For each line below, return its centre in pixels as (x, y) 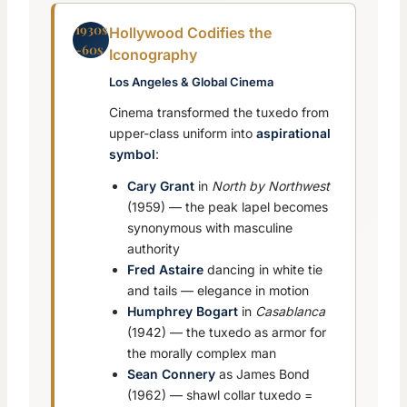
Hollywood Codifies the (190, 33)
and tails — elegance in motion (218, 291)
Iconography (153, 55)
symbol (132, 154)
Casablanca (290, 312)
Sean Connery (171, 374)
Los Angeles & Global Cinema (191, 82)
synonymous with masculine (210, 228)
